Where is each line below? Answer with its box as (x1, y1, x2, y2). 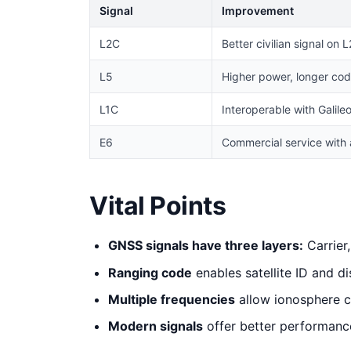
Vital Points (89, 190, 226, 222)
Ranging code (108, 264, 192, 280)
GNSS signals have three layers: (108, 237, 303, 254)
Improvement (222, 4, 294, 18)
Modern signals (108, 318, 203, 335)
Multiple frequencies (108, 291, 235, 308)
